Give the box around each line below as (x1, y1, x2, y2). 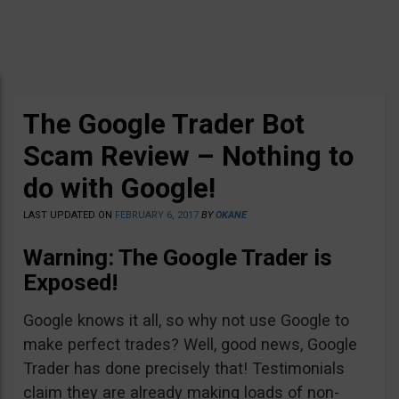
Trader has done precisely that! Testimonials (23, 359, 345, 378)
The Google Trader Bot (23, 108, 305, 141)
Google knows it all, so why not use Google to (23, 311, 349, 330)
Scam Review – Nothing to (23, 140, 354, 173)
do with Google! (23, 172, 216, 205)
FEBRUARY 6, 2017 (115, 209, 199, 221)
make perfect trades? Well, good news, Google (23, 335, 357, 354)
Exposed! (23, 269, 118, 296)
